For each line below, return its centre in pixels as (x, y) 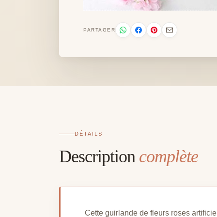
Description (99, 156)
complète (169, 156)
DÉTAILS (89, 133)
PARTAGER (99, 30)
